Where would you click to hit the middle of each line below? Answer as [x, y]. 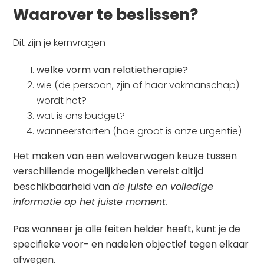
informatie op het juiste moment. [90, 202]
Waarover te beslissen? [106, 15]
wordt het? [62, 101]
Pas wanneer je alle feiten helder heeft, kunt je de [127, 229]
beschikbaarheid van [63, 187]
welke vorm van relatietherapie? [113, 70]
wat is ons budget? [81, 116]
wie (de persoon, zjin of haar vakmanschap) [138, 85]
